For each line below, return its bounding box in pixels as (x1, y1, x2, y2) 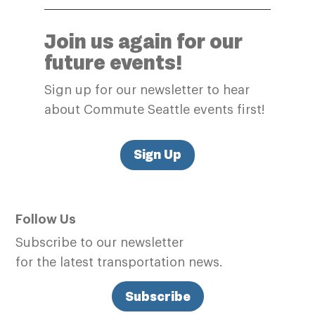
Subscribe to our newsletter (15, 236, 184, 250)
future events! (44, 49, 182, 75)
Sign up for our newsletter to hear (44, 83, 250, 96)
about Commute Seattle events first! (44, 103, 265, 116)
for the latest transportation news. (15, 256, 224, 269)
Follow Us (15, 213, 77, 226)
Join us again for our (44, 27, 243, 54)
